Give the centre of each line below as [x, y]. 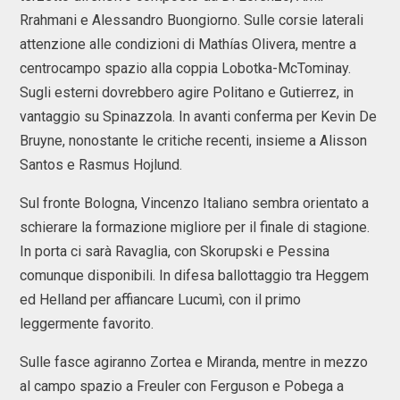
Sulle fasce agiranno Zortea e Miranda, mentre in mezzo [194, 362]
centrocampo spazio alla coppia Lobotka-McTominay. [185, 69]
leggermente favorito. [87, 324]
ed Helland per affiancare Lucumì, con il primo [160, 300]
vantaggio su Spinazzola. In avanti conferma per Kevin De [198, 117]
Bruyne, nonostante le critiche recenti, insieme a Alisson [193, 141]
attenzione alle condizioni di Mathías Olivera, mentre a [188, 45]
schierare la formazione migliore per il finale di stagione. [195, 228]
